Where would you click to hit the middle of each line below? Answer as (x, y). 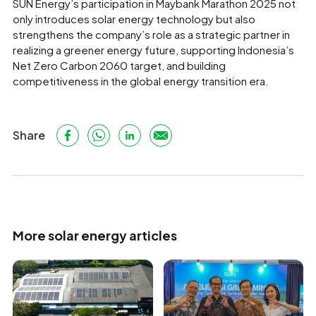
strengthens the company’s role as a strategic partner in (151, 34)
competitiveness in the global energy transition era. (141, 80)
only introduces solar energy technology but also (134, 18)
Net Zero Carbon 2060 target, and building (119, 65)
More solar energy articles (95, 235)
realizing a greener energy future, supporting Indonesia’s (153, 49)
